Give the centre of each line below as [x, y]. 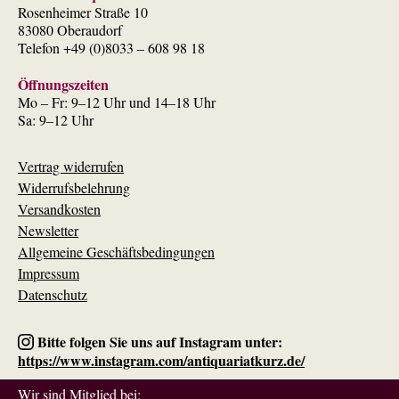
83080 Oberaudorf [70, 30]
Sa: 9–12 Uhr [56, 120]
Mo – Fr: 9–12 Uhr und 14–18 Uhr [117, 102]
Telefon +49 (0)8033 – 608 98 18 [111, 48]
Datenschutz [53, 295]
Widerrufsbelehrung [74, 188]
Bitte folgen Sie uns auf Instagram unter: [158, 342]
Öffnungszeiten [63, 85]
